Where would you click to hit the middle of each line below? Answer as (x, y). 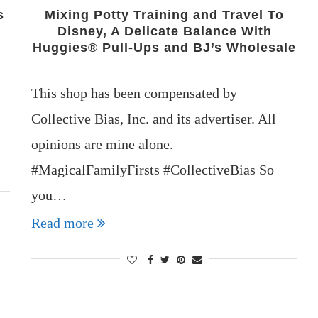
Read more (63, 223)
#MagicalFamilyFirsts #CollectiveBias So (153, 169)
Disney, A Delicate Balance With (164, 31)
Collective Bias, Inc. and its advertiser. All (154, 118)
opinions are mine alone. (103, 144)
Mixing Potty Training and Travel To (165, 15)
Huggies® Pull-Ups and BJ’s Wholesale (165, 47)
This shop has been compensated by (135, 93)
